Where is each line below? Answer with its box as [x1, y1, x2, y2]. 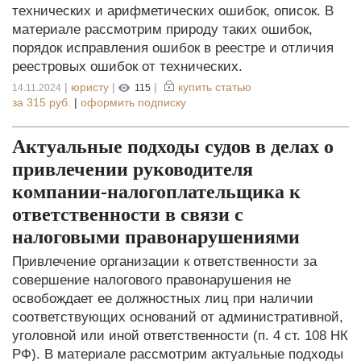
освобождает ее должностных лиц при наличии [12, 290, 313, 306]
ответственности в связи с [12, 203, 243, 225]
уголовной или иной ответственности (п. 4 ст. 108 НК [12, 327, 348, 343]
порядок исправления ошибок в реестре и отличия [12, 39, 334, 56]
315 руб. [27, 96, 71, 109]
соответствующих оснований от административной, [12, 309, 343, 325]
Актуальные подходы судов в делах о [12, 135, 334, 157]
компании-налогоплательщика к [12, 180, 301, 202]
